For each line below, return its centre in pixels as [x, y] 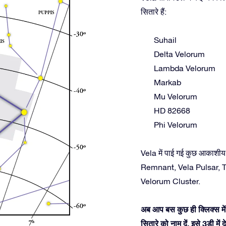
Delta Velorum [179, 54]
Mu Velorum [176, 96]
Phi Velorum [176, 125]
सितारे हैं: [154, 12]
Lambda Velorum [185, 68]
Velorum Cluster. [171, 181]
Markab [167, 82]
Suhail [165, 40]
